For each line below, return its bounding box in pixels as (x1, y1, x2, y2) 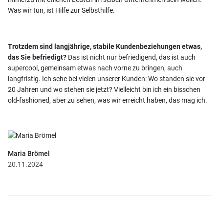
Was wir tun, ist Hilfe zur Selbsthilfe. (8, 6, 116, 14)
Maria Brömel (8, 149, 50, 157)
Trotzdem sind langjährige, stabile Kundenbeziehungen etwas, (8, 42, 202, 50)
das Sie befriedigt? (8, 53, 66, 61)
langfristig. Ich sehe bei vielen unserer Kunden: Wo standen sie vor (8, 74, 205, 83)
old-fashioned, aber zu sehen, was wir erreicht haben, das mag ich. (8, 96, 209, 104)
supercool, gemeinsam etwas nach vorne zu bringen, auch (8, 64, 182, 72)
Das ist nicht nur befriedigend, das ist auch (66, 53, 196, 61)
